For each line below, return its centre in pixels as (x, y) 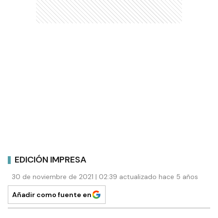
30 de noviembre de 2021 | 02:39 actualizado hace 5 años (105, 177)
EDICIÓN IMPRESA (51, 159)
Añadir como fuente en (52, 195)
